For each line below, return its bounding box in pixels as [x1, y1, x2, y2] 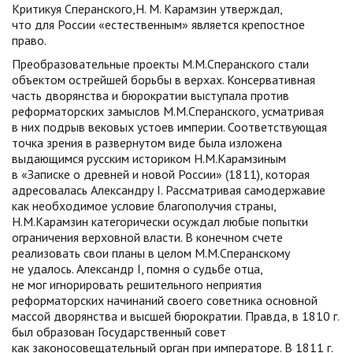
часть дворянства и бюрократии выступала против [12, 87, 289, 103]
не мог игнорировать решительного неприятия [12, 277, 262, 292]
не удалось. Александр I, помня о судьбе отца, [12, 261, 262, 277]
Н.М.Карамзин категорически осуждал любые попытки [12, 214, 308, 229]
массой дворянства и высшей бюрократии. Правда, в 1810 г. [12, 308, 339, 324]
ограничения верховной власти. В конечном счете [12, 229, 283, 245]
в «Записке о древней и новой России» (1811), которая [12, 166, 310, 182]
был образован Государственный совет [12, 324, 226, 340]
